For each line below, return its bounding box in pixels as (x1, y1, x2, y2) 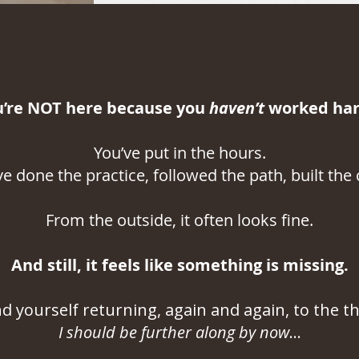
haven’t (208, 97, 264, 119)
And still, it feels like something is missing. (10, 254, 349, 276)
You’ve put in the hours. (93, 142, 266, 163)
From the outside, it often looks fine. (46, 209, 313, 231)
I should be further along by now (58, 321, 289, 343)
